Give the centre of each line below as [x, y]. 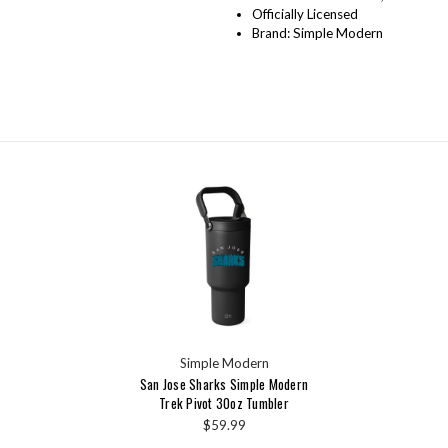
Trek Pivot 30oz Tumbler [224, 403]
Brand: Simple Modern [317, 32]
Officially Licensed [304, 13]
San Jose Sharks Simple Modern [224, 384]
